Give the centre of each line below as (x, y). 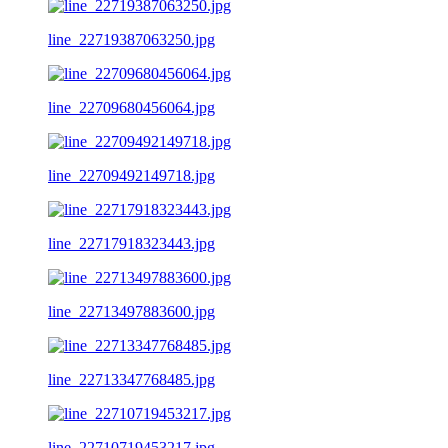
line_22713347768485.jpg (131, 379)
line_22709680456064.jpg (131, 107)
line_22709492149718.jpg (131, 175)
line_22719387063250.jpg (131, 39)
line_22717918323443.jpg (131, 243)
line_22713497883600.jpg (131, 311)
